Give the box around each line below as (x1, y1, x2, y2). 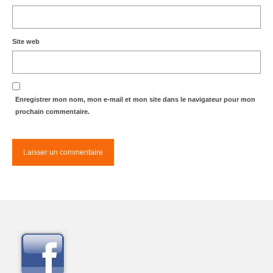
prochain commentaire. (15, 107, 90, 115)
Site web (12, 37, 40, 45)
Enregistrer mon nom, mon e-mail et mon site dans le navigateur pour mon (15, 95, 255, 103)
